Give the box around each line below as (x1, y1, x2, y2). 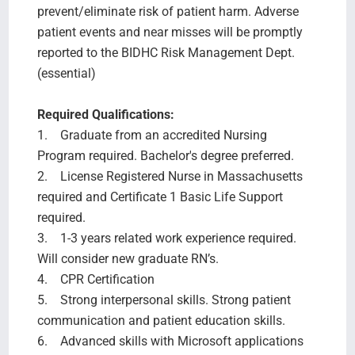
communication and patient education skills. (36, 312, 288, 328)
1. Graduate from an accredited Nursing (36, 127, 267, 143)
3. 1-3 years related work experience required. (36, 230, 296, 246)
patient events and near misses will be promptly (36, 24, 303, 40)
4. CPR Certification (36, 271, 158, 287)
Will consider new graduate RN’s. (36, 250, 222, 266)
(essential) (36, 65, 96, 81)
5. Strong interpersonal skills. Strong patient (36, 292, 291, 307)
